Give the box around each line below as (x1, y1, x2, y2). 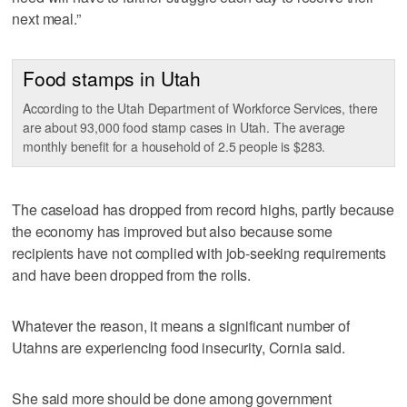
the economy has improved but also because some (12, 220, 333, 242)
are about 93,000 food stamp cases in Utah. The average (22, 117, 346, 136)
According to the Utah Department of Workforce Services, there (22, 98, 379, 117)
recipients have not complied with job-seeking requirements (12, 242, 387, 263)
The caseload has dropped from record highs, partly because (12, 198, 395, 220)
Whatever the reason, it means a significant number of (12, 314, 350, 336)
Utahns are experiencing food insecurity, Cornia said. (12, 336, 345, 358)
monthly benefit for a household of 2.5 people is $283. (22, 136, 326, 155)
